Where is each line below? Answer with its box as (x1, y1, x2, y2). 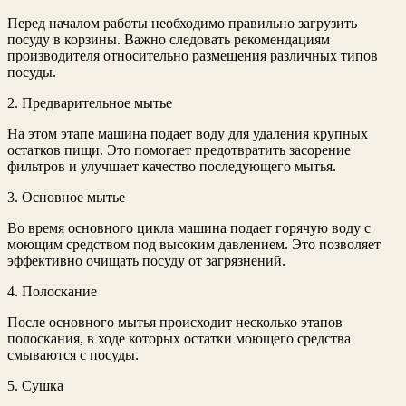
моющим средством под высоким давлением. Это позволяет (7, 237, 381, 253)
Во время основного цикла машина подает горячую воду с (7, 220, 371, 237)
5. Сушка (7, 378, 63, 394)
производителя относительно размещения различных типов (7, 48, 378, 64)
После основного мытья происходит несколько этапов (7, 314, 343, 331)
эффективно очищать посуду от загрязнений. (7, 253, 285, 269)
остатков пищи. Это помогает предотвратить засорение (7, 142, 351, 159)
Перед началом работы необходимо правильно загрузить (7, 15, 357, 32)
